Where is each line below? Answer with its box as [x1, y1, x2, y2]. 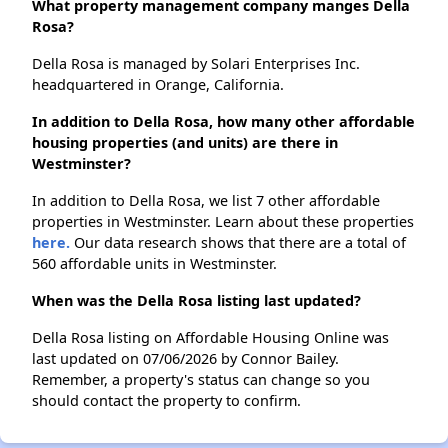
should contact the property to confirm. [32, 391, 301, 411]
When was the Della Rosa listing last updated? [32, 291, 361, 311]
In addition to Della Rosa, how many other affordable [32, 112, 415, 132]
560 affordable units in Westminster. [32, 254, 277, 274]
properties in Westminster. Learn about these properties [32, 212, 414, 232]
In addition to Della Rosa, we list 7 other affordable [32, 191, 380, 211]
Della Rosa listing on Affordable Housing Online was [32, 328, 389, 348]
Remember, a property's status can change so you [32, 370, 370, 390]
